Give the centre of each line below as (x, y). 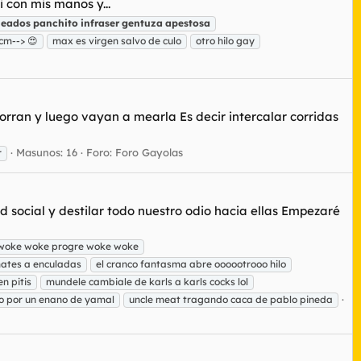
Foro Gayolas (149, 152)
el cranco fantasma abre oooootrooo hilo (191, 264)
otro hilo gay (225, 40)
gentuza (142, 23)
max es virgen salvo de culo (117, 40)
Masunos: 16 (47, 152)
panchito (56, 23)
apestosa (188, 23)
